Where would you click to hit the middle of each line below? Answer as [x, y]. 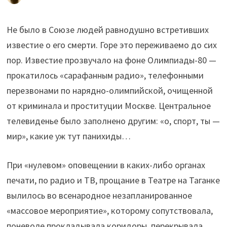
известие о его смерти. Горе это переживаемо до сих [111, 45]
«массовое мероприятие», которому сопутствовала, [109, 211]
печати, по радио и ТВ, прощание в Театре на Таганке [113, 180]
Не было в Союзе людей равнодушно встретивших [107, 30]
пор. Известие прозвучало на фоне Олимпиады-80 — [111, 60]
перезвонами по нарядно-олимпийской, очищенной [109, 91]
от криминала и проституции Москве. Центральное [108, 106]
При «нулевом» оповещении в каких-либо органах [106, 165]
